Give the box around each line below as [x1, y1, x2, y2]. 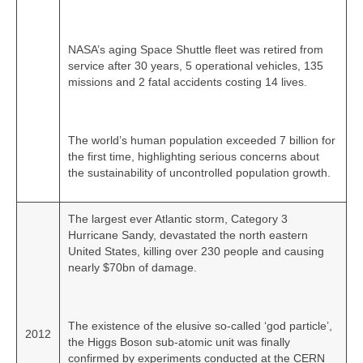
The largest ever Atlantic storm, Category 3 [68, 212, 288, 226]
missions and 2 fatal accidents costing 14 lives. [68, 75, 307, 89]
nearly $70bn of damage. [68, 261, 197, 275]
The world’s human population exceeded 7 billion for [68, 134, 335, 147]
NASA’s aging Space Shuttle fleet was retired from [68, 43, 323, 57]
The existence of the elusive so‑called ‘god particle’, [68, 319, 332, 333]
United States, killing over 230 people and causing [68, 245, 324, 258]
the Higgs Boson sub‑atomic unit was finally [68, 335, 290, 349]
